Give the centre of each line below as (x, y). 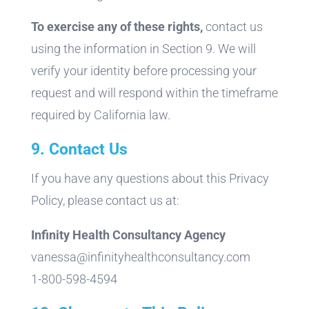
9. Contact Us (79, 149)
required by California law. (100, 114)
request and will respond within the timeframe (154, 92)
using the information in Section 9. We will (143, 48)
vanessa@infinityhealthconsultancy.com (140, 257)
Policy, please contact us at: (105, 200)
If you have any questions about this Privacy (150, 178)
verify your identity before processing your (143, 70)
